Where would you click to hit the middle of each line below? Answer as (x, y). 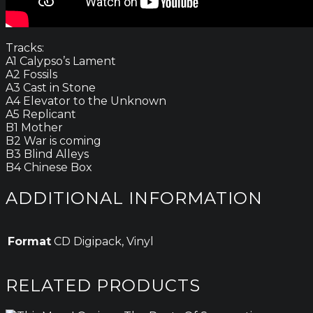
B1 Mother (34, 127)
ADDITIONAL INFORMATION (134, 198)
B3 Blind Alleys (47, 154)
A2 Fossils (31, 74)
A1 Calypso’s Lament (61, 61)
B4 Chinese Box (49, 167)
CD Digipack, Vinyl (104, 242)
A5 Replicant (41, 114)
